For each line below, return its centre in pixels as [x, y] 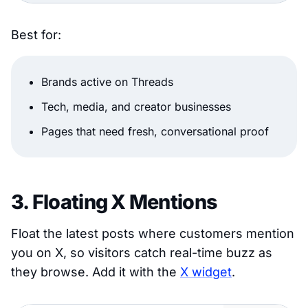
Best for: [36, 35]
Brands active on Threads [107, 82]
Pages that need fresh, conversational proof [155, 132]
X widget [206, 272]
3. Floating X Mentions [114, 202]
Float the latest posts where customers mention [153, 234]
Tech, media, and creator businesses [136, 107]
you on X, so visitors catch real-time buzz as [142, 253]
